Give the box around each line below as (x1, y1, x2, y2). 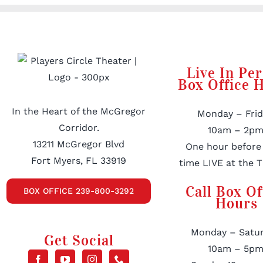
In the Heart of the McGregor (12, 106, 146, 117)
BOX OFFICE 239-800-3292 (23, 186, 134, 196)
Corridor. (58, 122, 99, 134)
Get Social (43, 231, 114, 250)
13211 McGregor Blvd (33, 139, 125, 150)
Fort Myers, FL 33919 (31, 155, 127, 167)
